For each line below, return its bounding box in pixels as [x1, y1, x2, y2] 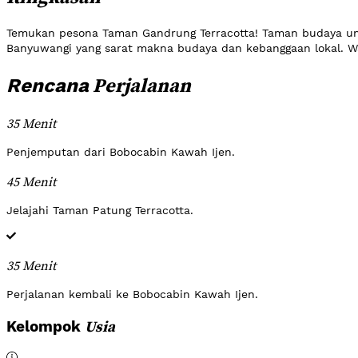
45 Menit [6, 172, 56, 190]
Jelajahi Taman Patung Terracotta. [6, 203, 193, 217]
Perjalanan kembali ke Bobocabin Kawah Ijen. [6, 287, 258, 300]
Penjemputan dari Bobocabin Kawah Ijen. [6, 145, 235, 158]
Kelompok [6, 318, 85, 336]
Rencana [6, 74, 89, 97]
